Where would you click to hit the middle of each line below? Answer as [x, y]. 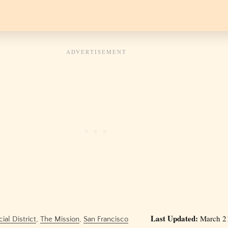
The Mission [60, 219]
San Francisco [106, 219]
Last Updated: [174, 219]
